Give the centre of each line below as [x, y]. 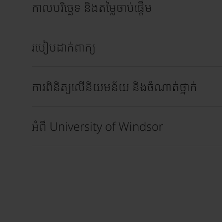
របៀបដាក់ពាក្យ [64, 47]
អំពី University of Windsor [97, 126]
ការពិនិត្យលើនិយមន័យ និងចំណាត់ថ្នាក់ [114, 86]
